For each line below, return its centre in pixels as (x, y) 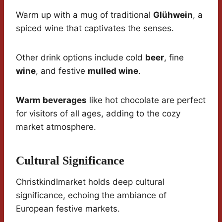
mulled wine (113, 71)
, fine (174, 58)
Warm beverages (51, 100)
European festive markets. (68, 209)
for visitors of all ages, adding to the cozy (98, 114)
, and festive (62, 71)
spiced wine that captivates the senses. (95, 28)
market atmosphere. (56, 127)
